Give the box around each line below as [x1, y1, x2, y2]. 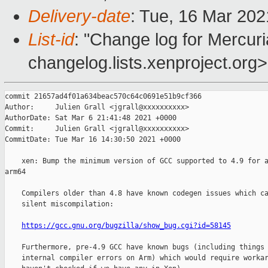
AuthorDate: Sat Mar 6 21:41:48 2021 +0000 [5, 114, 176, 123]
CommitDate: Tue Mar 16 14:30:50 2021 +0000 [5, 135, 181, 144]
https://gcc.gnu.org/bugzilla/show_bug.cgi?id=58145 [22, 221, 231, 230]
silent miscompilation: [5, 200, 114, 209]
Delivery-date [28, 7, 130, 26]
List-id [28, 30, 74, 50]
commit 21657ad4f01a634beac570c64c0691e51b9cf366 [5, 92, 202, 101]
